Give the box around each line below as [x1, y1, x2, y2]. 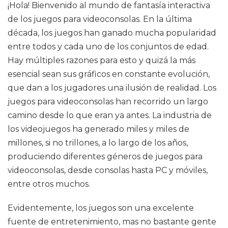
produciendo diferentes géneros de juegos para [8, 152, 203, 161]
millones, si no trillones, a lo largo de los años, [8, 138, 188, 148]
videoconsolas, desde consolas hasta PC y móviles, [8, 165, 208, 175]
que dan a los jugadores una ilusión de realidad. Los [8, 83, 216, 93]
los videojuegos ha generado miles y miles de [8, 124, 189, 134]
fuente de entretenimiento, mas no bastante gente [8, 217, 216, 226]
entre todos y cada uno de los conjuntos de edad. [8, 42, 209, 51]
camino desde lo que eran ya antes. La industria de [8, 110, 212, 120]
